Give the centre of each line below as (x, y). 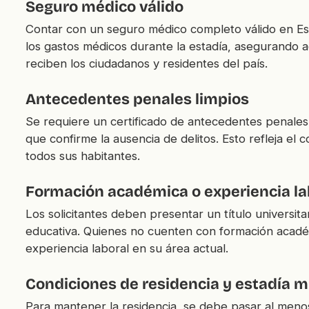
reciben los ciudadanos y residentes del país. (146, 63)
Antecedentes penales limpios (137, 99)
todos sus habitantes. (82, 156)
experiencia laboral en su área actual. (127, 248)
